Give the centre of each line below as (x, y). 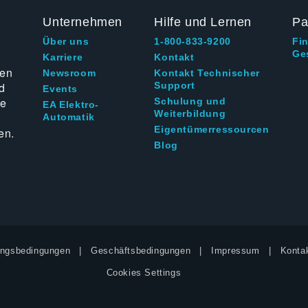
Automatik (69, 117)
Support (175, 86)
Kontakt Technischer (207, 73)
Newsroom (69, 73)
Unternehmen (83, 22)
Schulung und (190, 101)
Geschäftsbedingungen (141, 251)
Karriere (63, 57)
